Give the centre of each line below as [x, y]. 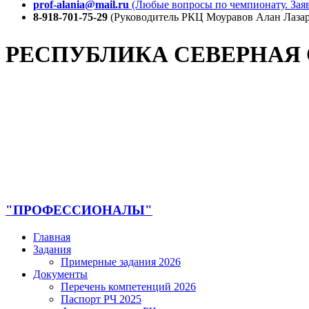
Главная [52, 237]
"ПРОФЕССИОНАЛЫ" [79, 210]
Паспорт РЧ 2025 [101, 299]
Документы [60, 275]
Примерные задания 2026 [121, 262]
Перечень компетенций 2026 [128, 287]
